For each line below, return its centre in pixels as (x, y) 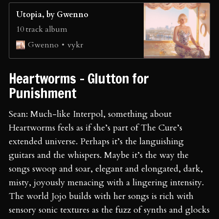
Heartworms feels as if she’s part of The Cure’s (96, 128)
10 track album (42, 29)
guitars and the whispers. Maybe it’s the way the (99, 155)
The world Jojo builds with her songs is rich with (101, 196)
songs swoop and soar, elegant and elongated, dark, (106, 169)
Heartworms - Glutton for (79, 78)
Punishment (44, 93)
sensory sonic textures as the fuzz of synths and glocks (109, 210)
